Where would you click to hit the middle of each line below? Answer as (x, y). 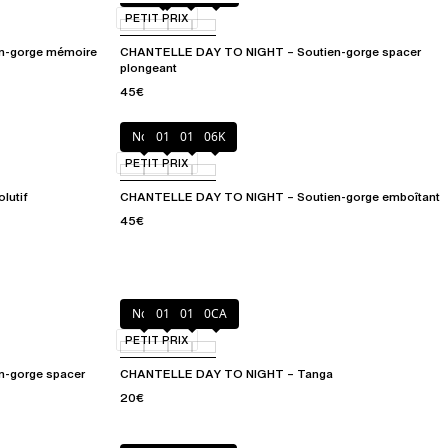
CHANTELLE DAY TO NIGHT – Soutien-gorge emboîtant (280, 197)
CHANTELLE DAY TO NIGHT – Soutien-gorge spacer (270, 52)
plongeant (148, 68)
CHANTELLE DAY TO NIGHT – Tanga (226, 374)
